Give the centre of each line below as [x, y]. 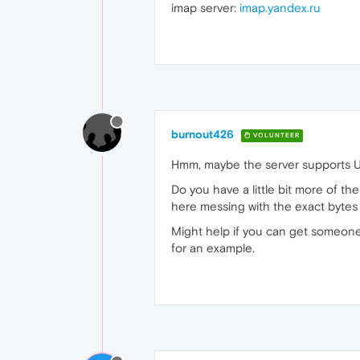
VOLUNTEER [275, 135]
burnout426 [202, 134]
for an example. [213, 248]
